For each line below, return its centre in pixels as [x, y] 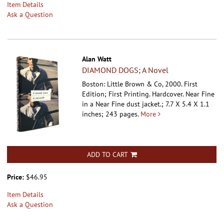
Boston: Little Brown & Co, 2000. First [140, 84]
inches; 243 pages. [110, 114]
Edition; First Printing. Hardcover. [134, 94]
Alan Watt [97, 59]
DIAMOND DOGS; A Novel [125, 70]
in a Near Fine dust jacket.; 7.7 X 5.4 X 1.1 [146, 104]
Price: [16, 177]
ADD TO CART [107, 154]
